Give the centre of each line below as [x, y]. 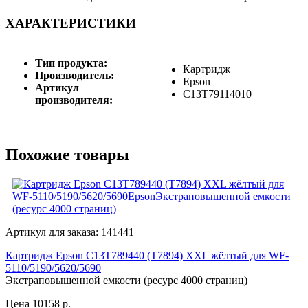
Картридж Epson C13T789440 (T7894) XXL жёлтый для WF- [147, 255]
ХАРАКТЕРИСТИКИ [71, 23]
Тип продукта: [71, 63]
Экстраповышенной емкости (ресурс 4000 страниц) [126, 280]
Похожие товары [67, 154]
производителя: [74, 100]
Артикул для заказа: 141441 [70, 232]
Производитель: [75, 75]
